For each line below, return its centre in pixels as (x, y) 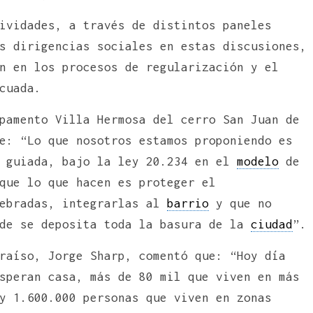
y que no (240, 203)
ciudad (272, 224)
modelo (258, 161)
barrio (188, 203)
